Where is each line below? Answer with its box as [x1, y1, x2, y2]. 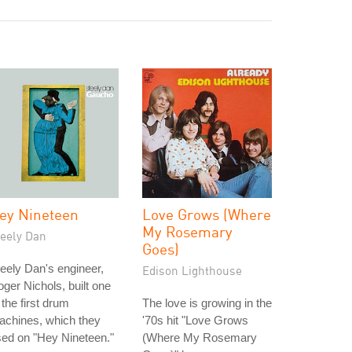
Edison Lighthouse [142, 263, 242, 277]
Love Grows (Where [142, 205, 271, 223]
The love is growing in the [142, 296, 272, 310]
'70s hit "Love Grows [142, 313, 248, 327]
